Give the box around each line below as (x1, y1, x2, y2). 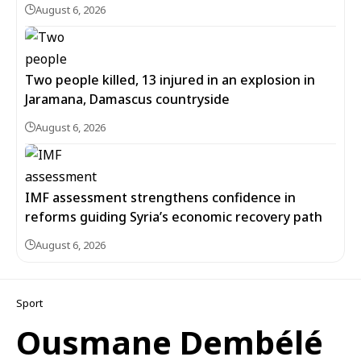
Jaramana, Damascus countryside (25, 90, 230, 108)
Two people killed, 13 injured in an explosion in (25, 71, 315, 89)
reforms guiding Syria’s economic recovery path (25, 208, 322, 226)
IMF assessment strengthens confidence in (25, 189, 296, 206)
